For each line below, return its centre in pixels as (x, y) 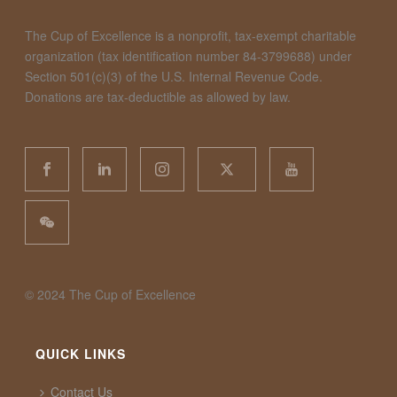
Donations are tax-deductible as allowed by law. (158, 96)
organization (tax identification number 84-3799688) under (189, 55)
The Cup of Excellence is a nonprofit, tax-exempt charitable (191, 35)
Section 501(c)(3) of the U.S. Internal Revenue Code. (174, 76)
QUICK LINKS (80, 353)
